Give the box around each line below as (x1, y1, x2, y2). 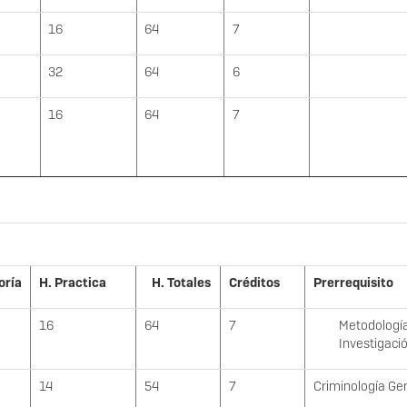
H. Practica (39, 274, 106, 292)
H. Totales (151, 274, 211, 292)
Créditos (229, 274, 280, 292)
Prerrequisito (313, 274, 393, 292)
